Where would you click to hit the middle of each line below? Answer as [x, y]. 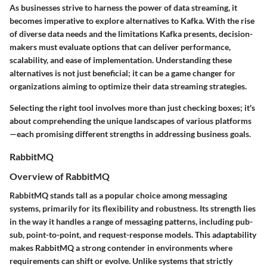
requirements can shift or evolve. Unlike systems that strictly [121, 260]
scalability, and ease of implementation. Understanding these [121, 60]
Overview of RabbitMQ [60, 176]
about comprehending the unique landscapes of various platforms [131, 121]
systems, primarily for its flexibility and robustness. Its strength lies [133, 208]
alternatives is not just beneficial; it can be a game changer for [122, 73]
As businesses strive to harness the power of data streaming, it [123, 8]
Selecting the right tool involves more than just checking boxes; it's [132, 108]
